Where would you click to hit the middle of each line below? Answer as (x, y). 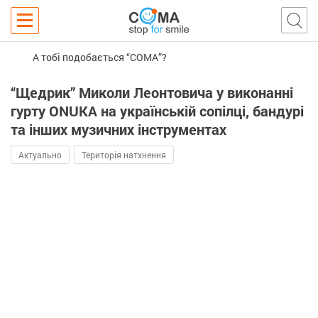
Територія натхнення (124, 155)
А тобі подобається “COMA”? (100, 57)
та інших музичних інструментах (119, 129)
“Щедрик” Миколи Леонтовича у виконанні (152, 92)
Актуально (40, 155)
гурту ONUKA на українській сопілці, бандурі (157, 111)
